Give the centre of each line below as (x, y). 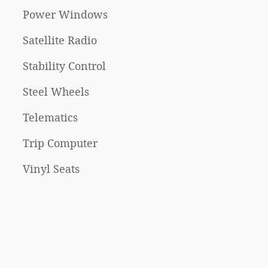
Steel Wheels (56, 92)
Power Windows (65, 15)
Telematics (50, 118)
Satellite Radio (60, 41)
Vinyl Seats (51, 170)
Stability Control (64, 67)
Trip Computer (60, 144)
